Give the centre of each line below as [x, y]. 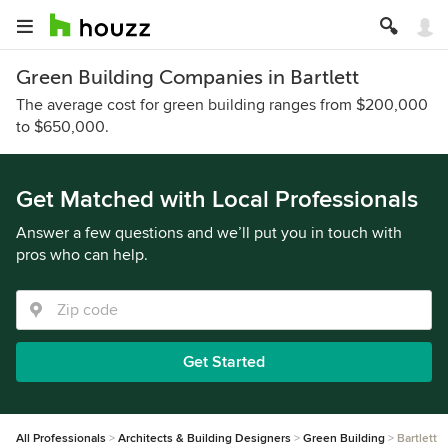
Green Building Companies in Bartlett [187, 77]
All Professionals [61, 438]
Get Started [224, 362]
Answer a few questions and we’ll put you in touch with [209, 233]
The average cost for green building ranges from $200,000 [222, 105]
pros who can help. [82, 255]
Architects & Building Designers [204, 438]
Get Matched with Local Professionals [217, 199]
